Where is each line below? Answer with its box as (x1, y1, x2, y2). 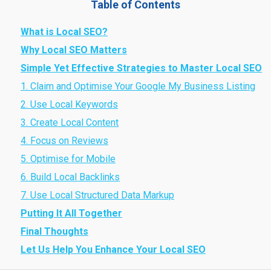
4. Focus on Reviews (21, 135, 108, 146)
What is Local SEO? (21, 26, 108, 38)
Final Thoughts (21, 226, 88, 237)
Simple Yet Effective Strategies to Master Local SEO (21, 62, 262, 74)
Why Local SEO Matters (21, 44, 127, 56)
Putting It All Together (21, 207, 122, 219)
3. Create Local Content (21, 117, 119, 128)
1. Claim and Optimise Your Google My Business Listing (21, 80, 255, 92)
